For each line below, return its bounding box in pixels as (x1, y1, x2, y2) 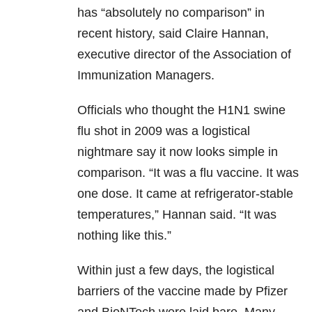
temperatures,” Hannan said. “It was (77, 208, 276, 222)
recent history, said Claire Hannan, (77, 26, 269, 41)
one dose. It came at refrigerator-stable (77, 187, 293, 201)
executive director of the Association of (77, 47, 291, 62)
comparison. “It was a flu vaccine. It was (77, 166, 299, 180)
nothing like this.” (77, 228, 171, 243)
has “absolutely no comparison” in (77, 6, 265, 20)
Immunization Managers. (77, 68, 214, 83)
